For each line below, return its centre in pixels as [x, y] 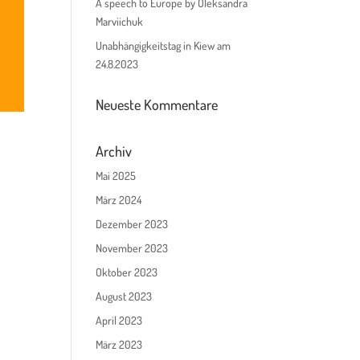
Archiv [114, 151]
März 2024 [119, 200]
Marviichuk [120, 21]
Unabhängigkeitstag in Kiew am [164, 45]
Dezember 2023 [132, 224]
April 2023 [119, 320]
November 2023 [132, 248]
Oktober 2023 [127, 272]
